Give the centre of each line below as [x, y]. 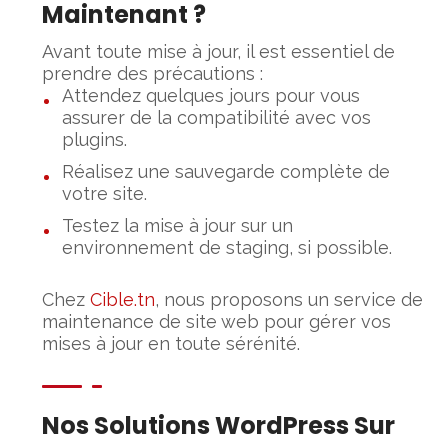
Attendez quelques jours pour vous [211, 95]
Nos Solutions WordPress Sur [219, 425]
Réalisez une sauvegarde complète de [226, 171]
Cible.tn [123, 299]
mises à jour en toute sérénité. [171, 343]
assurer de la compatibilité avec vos [217, 117]
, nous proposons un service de [289, 299]
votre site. [105, 193]
